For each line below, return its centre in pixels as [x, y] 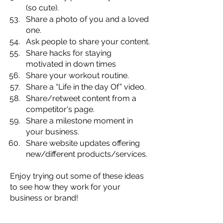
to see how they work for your [66, 187]
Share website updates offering [84, 143]
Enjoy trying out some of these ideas [78, 176]
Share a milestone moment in [80, 120]
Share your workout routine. [77, 75]
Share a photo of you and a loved [88, 19]
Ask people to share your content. [88, 41]
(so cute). [42, 7]
